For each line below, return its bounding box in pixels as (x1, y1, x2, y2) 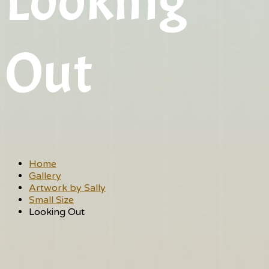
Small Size (29, 194, 74, 207)
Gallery (29, 170, 61, 183)
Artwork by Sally (29, 182, 106, 195)
